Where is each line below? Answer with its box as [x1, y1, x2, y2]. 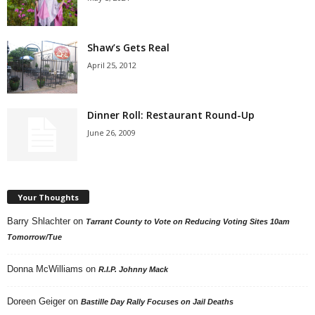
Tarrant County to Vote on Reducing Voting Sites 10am [86, 217, 290, 226]
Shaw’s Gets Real [87, 41, 169, 54]
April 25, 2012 [87, 60, 136, 70]
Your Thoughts [18, 191, 79, 202]
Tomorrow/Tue [7, 232, 62, 241]
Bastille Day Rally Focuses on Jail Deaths [81, 297, 233, 306]
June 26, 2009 [87, 127, 136, 138]
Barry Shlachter [7, 215, 70, 226]
